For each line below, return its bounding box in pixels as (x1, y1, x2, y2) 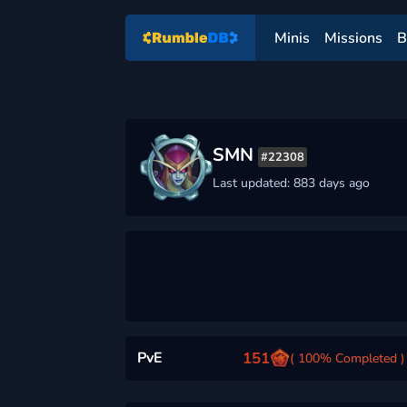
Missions (324, 27, 383, 48)
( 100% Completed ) (289, 349, 405, 367)
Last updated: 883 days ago (213, 174, 370, 193)
